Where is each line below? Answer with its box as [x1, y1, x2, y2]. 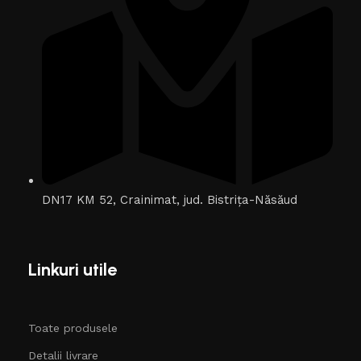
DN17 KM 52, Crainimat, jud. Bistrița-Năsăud [42, 192, 297, 207]
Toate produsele [28, 321, 118, 334]
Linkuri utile [28, 258, 117, 280]
